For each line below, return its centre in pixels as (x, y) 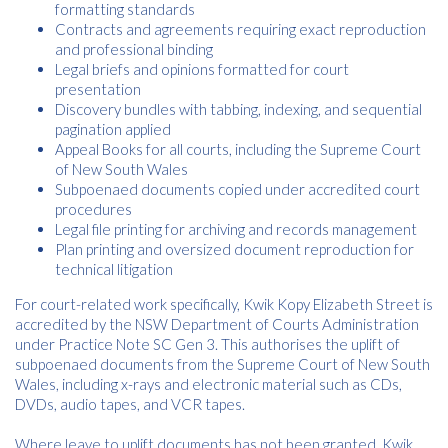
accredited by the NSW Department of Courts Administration (217, 324)
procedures (93, 209)
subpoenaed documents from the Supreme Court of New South (222, 364)
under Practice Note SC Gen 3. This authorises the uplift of (207, 344)
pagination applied (113, 129)
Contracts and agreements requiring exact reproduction (240, 29)
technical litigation (114, 269)
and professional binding (134, 49)
